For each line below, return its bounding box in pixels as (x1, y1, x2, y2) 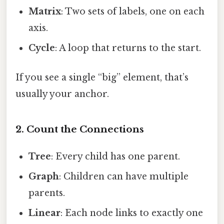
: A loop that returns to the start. (55, 42, 201, 53)
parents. (28, 187, 65, 198)
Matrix (28, 5, 61, 17)
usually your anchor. (15, 88, 109, 99)
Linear (28, 207, 61, 218)
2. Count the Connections (15, 123, 144, 135)
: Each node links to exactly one (60, 207, 203, 218)
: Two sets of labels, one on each (61, 5, 205, 17)
